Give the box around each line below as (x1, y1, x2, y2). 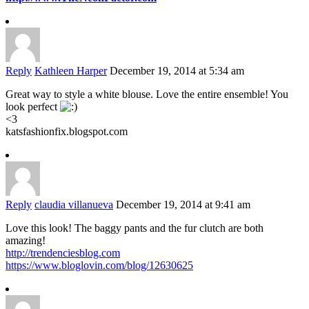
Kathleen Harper (34, 65, 107, 77)
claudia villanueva (34, 199, 113, 211)
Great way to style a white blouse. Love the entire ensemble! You (6, 88, 288, 101)
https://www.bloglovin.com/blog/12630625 (6, 259, 193, 272)
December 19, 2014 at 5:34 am (110, 65, 244, 77)
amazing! (6, 235, 46, 247)
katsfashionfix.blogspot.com (6, 126, 128, 138)
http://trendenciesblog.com (6, 247, 120, 259)
